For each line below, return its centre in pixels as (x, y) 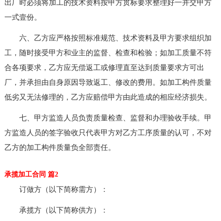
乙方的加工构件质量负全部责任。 (60, 147)
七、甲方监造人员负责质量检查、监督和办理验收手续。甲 (108, 118)
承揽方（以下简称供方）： (56, 210)
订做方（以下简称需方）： (56, 189)
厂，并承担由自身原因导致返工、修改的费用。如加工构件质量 (108, 82)
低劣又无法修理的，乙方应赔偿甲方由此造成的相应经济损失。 (108, 97)
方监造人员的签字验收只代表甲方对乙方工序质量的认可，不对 (108, 132)
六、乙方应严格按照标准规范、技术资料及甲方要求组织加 (108, 38)
